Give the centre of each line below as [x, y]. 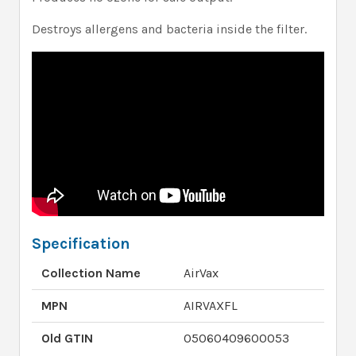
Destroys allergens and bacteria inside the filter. [169, 29]
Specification [81, 244]
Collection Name [91, 273]
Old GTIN [67, 339]
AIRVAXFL [211, 306]
